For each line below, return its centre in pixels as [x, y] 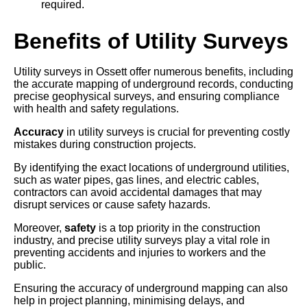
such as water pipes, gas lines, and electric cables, [136, 180]
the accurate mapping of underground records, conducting [153, 84]
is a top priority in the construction [178, 228]
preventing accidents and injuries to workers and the [140, 253]
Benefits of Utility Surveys [151, 41]
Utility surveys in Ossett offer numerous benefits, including [153, 72]
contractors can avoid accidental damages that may [138, 193]
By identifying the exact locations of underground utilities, [151, 168]
